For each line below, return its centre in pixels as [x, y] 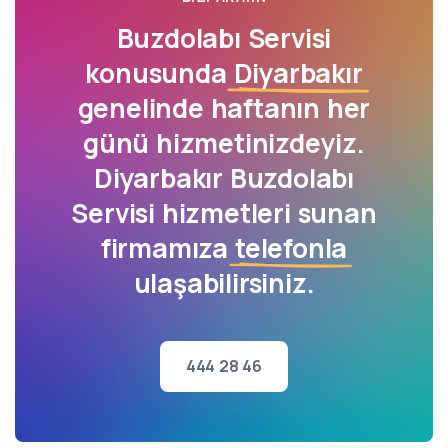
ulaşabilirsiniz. [224, 283]
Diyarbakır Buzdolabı [223, 178]
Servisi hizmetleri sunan [224, 213]
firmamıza [167, 248]
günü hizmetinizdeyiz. [224, 143]
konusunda [159, 73]
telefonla [291, 248]
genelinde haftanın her [224, 108]
